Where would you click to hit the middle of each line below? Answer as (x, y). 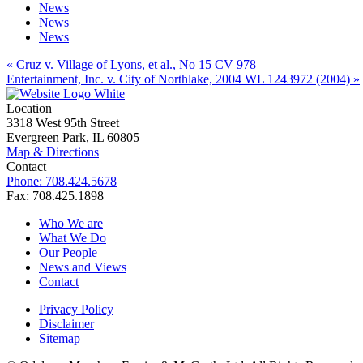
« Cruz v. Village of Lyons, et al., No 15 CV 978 (131, 65)
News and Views (83, 267)
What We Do (73, 238)
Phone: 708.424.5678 (62, 181)
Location (29, 109)
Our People (68, 253)
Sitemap (60, 339)
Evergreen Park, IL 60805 (73, 138)
